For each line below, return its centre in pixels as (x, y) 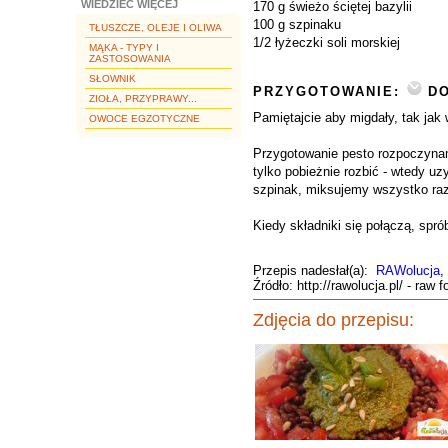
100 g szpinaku (297, 24)
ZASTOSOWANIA (130, 58)
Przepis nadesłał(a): (314, 270)
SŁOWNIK (112, 78)
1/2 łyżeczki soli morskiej (326, 42)
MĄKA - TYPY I (124, 47)
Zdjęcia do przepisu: (333, 320)
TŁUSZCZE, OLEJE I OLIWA (155, 27)
